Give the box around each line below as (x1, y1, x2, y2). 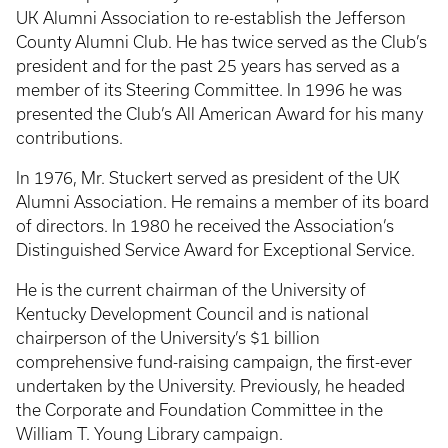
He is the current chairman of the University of (16, 281, 366, 299)
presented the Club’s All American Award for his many (16, 105, 423, 123)
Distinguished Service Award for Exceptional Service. (16, 241, 415, 259)
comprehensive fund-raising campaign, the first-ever (16, 353, 412, 371)
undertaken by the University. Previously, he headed (16, 377, 405, 395)
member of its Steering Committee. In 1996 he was (16, 81, 402, 99)
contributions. (16, 129, 123, 147)
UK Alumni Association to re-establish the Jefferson (16, 9, 406, 27)
